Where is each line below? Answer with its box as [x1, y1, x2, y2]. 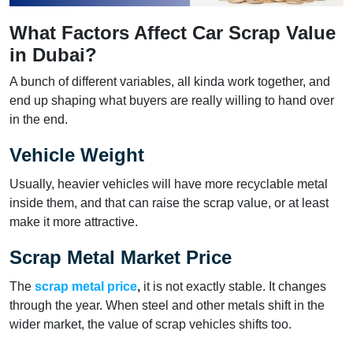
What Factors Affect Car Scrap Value [9, 21, 336, 43]
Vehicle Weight [9, 143, 150, 165]
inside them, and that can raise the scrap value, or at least [9, 195, 329, 210]
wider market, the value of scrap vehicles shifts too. [9, 317, 298, 331]
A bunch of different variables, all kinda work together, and [9, 74, 330, 88]
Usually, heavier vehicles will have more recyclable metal [9, 176, 328, 191]
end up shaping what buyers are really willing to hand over [9, 93, 334, 107]
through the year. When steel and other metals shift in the [9, 298, 325, 312]
